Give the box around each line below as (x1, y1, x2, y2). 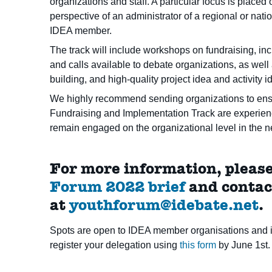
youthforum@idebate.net (69, 195, 259, 215)
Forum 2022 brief (50, 177, 186, 197)
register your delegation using (50, 240, 180, 251)
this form (180, 240, 217, 251)
